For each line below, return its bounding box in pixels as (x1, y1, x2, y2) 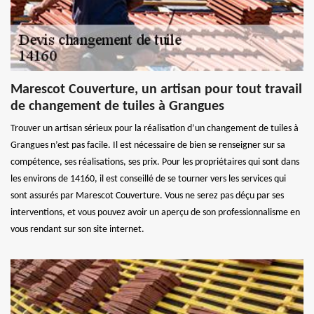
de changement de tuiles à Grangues (11, 99, 224, 114)
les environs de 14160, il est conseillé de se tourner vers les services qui (11, 173, 286, 184)
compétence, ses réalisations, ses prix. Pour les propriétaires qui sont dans (11, 156, 299, 168)
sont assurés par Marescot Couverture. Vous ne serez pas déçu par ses (11, 190, 284, 201)
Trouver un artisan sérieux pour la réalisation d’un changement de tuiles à (11, 123, 299, 134)
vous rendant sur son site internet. (11, 224, 144, 235)
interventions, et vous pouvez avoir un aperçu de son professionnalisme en (11, 207, 300, 218)
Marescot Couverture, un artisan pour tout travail (11, 82, 302, 97)
